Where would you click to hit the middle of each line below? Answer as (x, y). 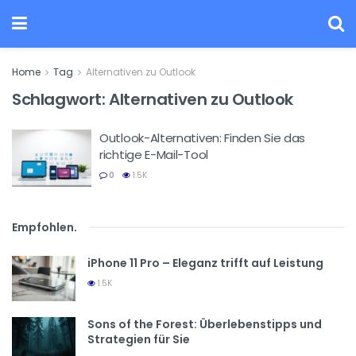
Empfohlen (43, 227)
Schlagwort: (61, 99)
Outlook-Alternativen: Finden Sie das (203, 138)
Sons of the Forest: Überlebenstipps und (205, 324)
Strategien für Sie (139, 339)
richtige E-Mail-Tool (154, 155)
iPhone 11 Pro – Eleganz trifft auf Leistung (205, 263)
